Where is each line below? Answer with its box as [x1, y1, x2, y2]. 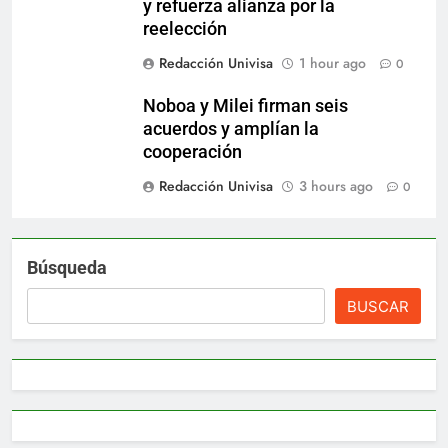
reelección [143, 19, 227, 40]
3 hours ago [299, 176, 373, 197]
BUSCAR [347, 297, 409, 317]
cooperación [143, 142, 242, 163]
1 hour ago [299, 53, 366, 74]
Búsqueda [27, 257, 107, 279]
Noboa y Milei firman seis [143, 96, 348, 117]
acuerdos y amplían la [143, 119, 319, 140]
